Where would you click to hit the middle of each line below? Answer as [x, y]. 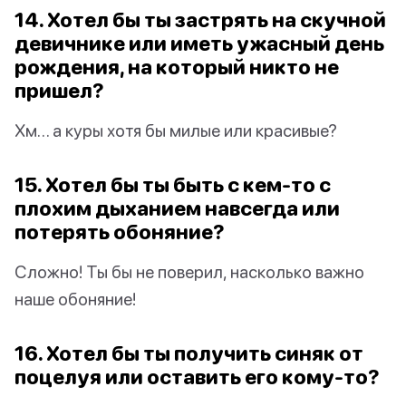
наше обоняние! [75, 299]
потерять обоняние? [120, 232]
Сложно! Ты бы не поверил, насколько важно [189, 272]
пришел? [59, 91]
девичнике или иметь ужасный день [199, 43]
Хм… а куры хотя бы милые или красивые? [176, 130]
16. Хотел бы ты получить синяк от [189, 353]
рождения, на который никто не [177, 67]
